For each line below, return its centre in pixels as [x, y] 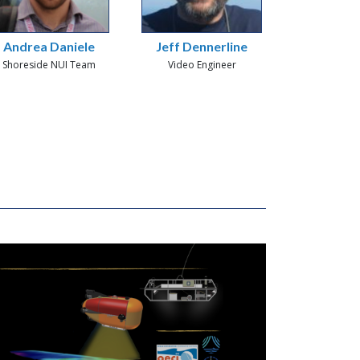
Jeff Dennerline [202, 46]
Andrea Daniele [49, 46]
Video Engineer [202, 65]
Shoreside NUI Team [49, 65]
